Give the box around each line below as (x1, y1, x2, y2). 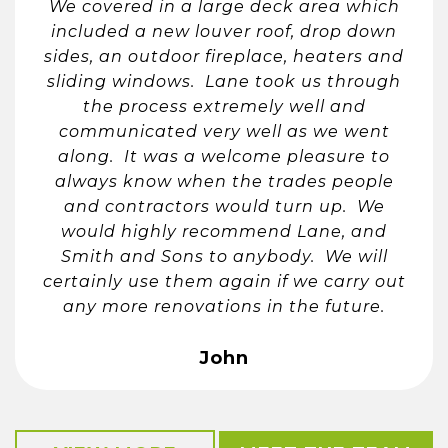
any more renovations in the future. (63, 296, 385, 316)
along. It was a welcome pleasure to (58, 146, 390, 166)
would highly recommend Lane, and (61, 221, 387, 241)
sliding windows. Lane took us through (47, 71, 401, 91)
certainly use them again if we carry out (42, 271, 406, 291)
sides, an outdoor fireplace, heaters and (44, 46, 404, 66)
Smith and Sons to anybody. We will (60, 246, 388, 266)
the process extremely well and (82, 96, 366, 116)
